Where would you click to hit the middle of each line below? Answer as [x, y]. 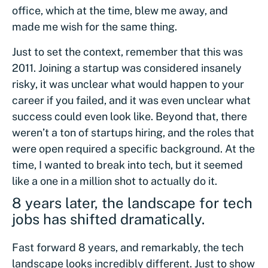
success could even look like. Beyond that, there [130, 116]
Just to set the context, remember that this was [127, 51]
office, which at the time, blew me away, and [120, 10]
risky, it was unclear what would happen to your [128, 84]
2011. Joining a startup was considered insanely [127, 68]
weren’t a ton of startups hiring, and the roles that [133, 132]
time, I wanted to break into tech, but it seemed [127, 165]
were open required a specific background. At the [133, 148]
